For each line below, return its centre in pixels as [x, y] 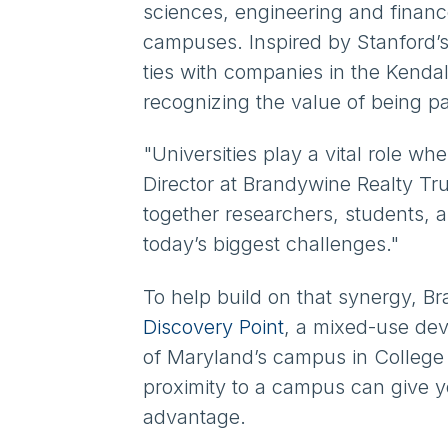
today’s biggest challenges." [270, 244]
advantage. [197, 416]
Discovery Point [213, 326]
